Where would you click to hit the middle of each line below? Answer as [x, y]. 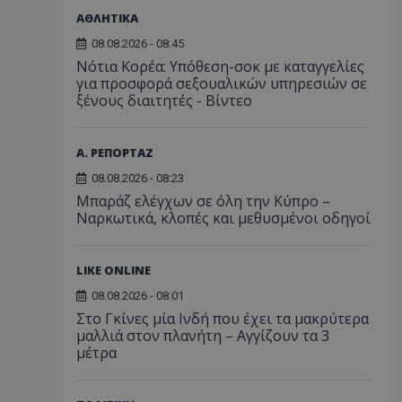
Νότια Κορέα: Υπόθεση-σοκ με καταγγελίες [220, 67]
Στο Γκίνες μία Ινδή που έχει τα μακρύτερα [223, 319]
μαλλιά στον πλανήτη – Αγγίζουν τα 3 [203, 336]
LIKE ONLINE [114, 271]
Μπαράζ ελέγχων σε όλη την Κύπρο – [203, 201]
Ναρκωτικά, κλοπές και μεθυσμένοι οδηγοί [223, 218]
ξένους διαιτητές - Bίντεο [164, 101]
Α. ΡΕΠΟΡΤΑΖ [115, 153]
